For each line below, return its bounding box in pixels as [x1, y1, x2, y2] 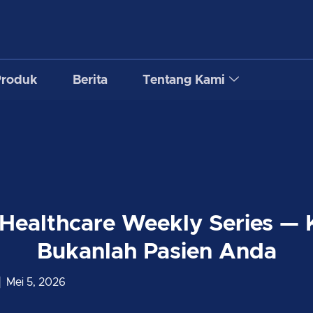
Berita [73, 74, 108, 87]
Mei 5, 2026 [6, 277, 66, 288]
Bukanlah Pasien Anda [36, 241, 277, 263]
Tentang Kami [143, 74, 225, 87]
